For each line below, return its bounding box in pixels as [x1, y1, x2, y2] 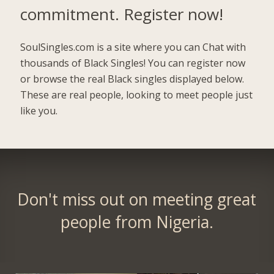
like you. [20, 103, 58, 117]
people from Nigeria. [60, 211, 213, 234]
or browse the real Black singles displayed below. [20, 72, 245, 86]
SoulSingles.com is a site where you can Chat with [20, 40, 246, 54]
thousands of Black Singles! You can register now [20, 56, 246, 70]
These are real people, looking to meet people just [20, 87, 253, 102]
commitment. [20, 2, 124, 25]
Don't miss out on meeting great [17, 188, 257, 211]
